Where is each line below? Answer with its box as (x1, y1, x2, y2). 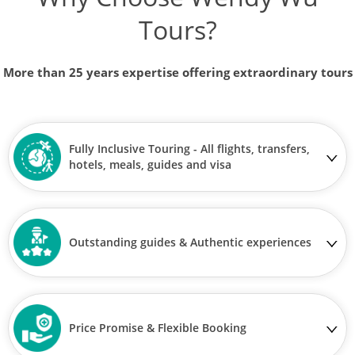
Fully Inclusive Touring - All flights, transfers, (69, 140, 310, 156)
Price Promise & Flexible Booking (69, 319, 246, 335)
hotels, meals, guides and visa (69, 156, 231, 172)
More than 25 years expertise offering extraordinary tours (2, 63, 353, 80)
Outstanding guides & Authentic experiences (69, 234, 311, 250)
